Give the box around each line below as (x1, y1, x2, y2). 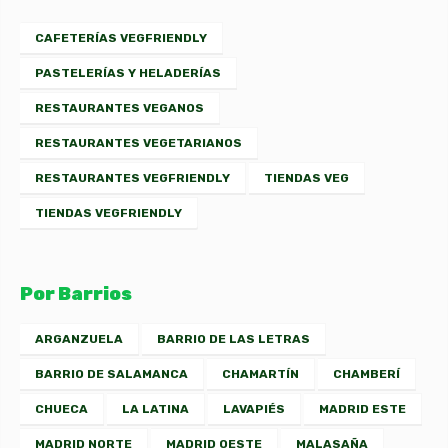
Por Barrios (20, 283, 132, 306)
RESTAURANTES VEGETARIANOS (35, 136, 242, 151)
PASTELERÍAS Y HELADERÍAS (35, 66, 221, 81)
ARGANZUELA (35, 332, 123, 347)
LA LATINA (122, 402, 189, 417)
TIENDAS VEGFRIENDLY (35, 206, 182, 221)
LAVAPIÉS (223, 402, 285, 417)
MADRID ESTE (319, 402, 406, 417)
